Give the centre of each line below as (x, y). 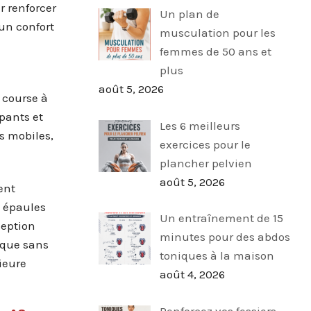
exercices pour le (205, 144)
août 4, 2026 (192, 275)
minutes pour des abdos (225, 237)
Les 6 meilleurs (200, 125)
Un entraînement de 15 (221, 218)
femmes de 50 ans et (215, 52)
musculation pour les (217, 33)
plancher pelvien (205, 163)
